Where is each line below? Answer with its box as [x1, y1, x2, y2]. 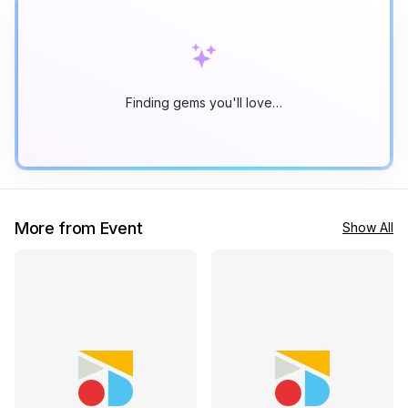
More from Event [15, 219, 143, 239]
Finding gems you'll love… [126, 95, 282, 111]
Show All [342, 219, 393, 236]
